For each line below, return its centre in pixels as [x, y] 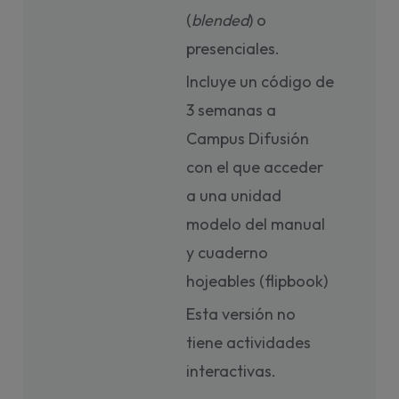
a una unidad [234, 195]
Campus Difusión [248, 138]
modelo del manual [256, 224]
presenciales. [233, 49]
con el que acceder [255, 167]
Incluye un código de [261, 81]
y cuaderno [228, 252]
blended [220, 20]
